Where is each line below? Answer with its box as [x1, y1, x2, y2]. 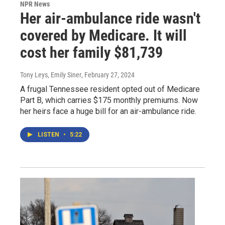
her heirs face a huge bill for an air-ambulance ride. [20, 106, 196, 116]
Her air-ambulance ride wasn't [20, 9, 200, 27]
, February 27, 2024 [81, 70, 135, 79]
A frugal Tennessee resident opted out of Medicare [20, 84, 200, 94]
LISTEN [38, 131, 61, 138]
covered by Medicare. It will [20, 26, 187, 44]
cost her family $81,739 [20, 43, 163, 61]
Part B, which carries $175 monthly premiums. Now [20, 95, 198, 105]
